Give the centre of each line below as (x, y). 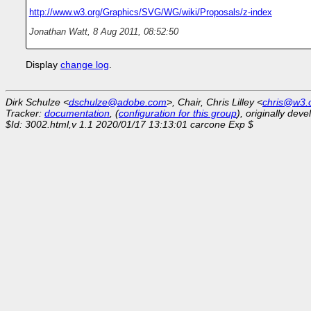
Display (43, 65)
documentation (77, 114)
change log (84, 65)
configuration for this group (178, 114)
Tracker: (25, 114)
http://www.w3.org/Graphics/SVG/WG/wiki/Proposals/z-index (150, 12)
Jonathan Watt (58, 32)
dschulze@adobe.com (118, 102)
